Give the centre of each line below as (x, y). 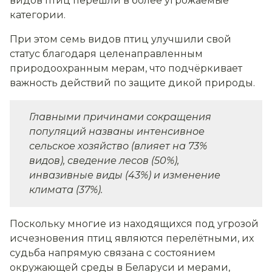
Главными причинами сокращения (120, 117)
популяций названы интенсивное (117, 131)
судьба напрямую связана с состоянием (113, 253)
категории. (38, 15)
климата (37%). (66, 189)
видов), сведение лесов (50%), (104, 160)
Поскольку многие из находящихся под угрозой (134, 223)
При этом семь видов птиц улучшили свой (121, 39)
